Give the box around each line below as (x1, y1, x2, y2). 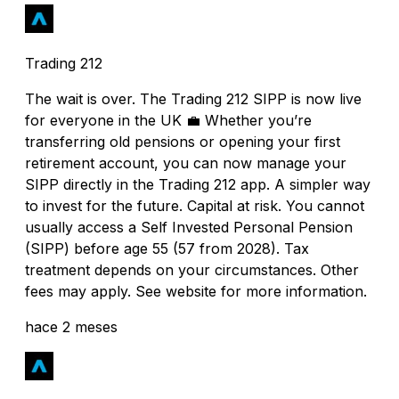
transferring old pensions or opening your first (25, 132, 340, 151)
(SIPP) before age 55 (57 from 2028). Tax (25, 239, 309, 257)
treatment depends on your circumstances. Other (25, 260, 359, 279)
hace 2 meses (25, 317, 118, 336)
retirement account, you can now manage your (25, 153, 346, 172)
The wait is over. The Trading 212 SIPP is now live (25, 89, 362, 108)
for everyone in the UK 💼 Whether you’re (25, 110, 312, 129)
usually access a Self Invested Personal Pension (25, 217, 353, 236)
